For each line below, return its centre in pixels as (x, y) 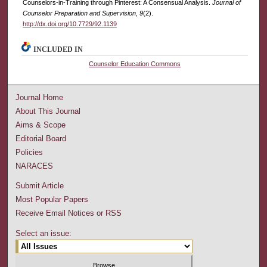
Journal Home (40, 97)
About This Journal (48, 111)
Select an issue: (44, 233)
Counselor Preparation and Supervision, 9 (83, 13)
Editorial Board (41, 138)
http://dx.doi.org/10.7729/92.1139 (69, 24)
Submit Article (40, 185)
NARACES (35, 166)
